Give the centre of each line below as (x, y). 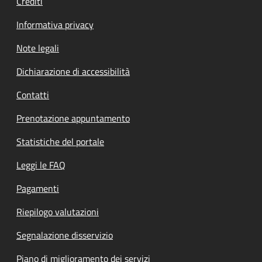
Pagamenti (38, 188)
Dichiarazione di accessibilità (73, 71)
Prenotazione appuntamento (73, 118)
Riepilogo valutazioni (58, 212)
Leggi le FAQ (41, 165)
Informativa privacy (55, 25)
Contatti (33, 95)
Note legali (38, 48)
